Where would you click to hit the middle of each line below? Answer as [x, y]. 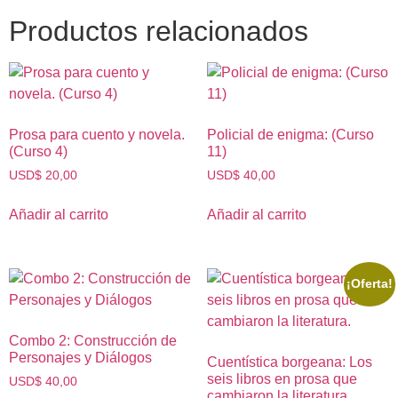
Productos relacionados [159, 31]
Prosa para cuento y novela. [97, 134]
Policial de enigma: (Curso [290, 134]
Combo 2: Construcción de [93, 341]
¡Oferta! [370, 284]
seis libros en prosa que [282, 379]
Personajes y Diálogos [80, 358]
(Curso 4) [38, 151]
